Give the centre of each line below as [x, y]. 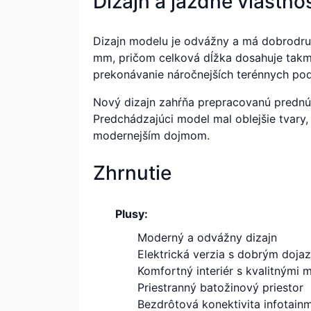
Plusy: [132, 213]
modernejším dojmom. [151, 135]
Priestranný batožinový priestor [220, 287]
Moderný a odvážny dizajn [207, 237]
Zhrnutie [132, 173]
